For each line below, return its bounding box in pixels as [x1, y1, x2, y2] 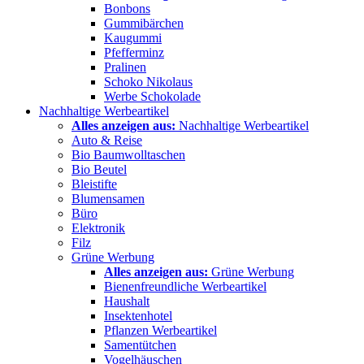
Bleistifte [71, 176, 117, 191]
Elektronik [71, 220, 125, 235]
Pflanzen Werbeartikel [104, 323, 217, 337]
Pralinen [104, 59, 146, 74]
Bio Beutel [71, 162, 127, 176]
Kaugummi [104, 30, 162, 45]
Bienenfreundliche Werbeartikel [104, 279, 266, 293]
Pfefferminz [104, 45, 164, 59]
